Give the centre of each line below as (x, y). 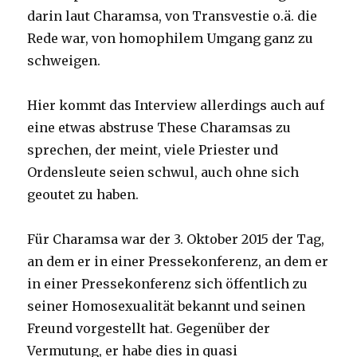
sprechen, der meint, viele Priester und (153, 149)
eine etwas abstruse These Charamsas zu (159, 127)
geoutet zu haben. (83, 194)
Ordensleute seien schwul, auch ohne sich (163, 172)
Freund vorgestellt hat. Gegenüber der (149, 328)
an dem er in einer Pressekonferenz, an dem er (178, 261)
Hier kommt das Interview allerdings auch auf (176, 105)
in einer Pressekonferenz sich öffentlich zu (168, 283)
